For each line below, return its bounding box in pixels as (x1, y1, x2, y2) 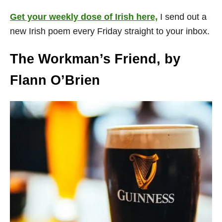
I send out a (158, 11, 207, 22)
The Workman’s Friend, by (10, 51, 180, 66)
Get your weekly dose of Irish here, (10, 11, 158, 22)
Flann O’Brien (10, 72, 100, 88)
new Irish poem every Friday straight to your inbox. (10, 26, 212, 36)
